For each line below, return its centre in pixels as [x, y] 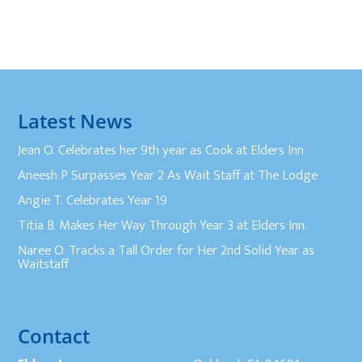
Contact [54, 335]
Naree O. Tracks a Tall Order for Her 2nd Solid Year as [166, 250]
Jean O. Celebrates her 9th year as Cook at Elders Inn [161, 150]
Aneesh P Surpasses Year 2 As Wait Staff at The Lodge [168, 175]
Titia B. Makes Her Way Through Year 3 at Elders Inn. [163, 225]
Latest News [76, 120]
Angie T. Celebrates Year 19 [93, 200]
